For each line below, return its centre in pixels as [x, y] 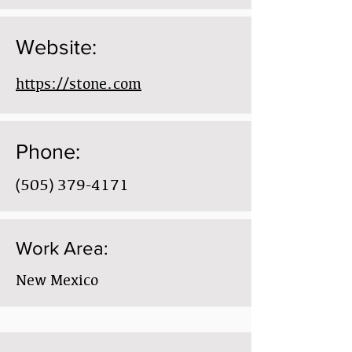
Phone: [48, 151]
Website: [56, 47]
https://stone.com [79, 83]
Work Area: [62, 248]
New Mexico [57, 280]
